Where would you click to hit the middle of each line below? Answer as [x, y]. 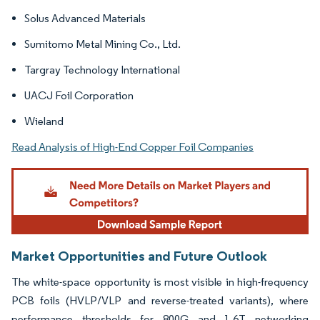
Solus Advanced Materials [85, 18]
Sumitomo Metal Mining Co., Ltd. [102, 44]
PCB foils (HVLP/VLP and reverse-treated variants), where [160, 301]
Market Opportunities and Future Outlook [139, 256]
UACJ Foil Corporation [79, 95]
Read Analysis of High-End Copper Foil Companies [132, 146]
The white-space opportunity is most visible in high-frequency [160, 282]
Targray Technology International [102, 69]
